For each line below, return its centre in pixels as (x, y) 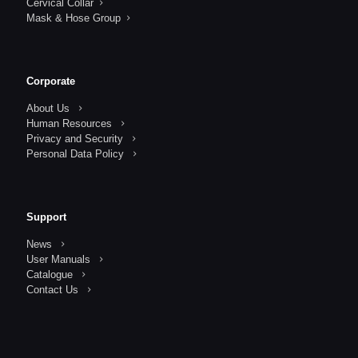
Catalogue (50, 275)
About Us (48, 109)
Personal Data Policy (75, 154)
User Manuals (58, 260)
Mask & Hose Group (74, 18)
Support (46, 217)
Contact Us (52, 290)
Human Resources (69, 124)
